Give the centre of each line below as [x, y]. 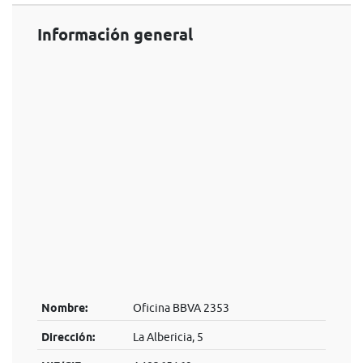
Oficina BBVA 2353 [181, 308]
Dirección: [68, 337]
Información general [115, 35]
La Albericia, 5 [168, 337]
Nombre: [64, 308]
